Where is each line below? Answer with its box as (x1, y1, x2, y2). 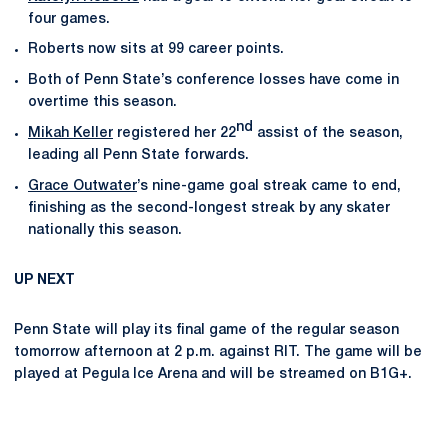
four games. (28, 12, 110, 26)
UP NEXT (14, 273, 75, 287)
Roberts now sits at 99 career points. (28, 43, 284, 57)
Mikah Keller (28, 126, 113, 140)
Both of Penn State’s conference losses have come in (28, 74, 399, 87)
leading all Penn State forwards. (28, 148, 249, 162)
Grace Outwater (28, 179, 137, 193)
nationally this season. (28, 223, 182, 237)
